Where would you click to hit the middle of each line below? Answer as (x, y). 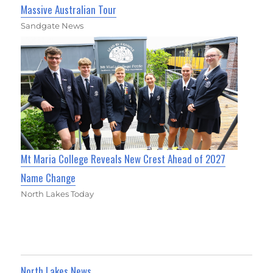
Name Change (48, 177)
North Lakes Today (58, 193)
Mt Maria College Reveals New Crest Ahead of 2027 (123, 158)
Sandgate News (52, 25)
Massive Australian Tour (69, 9)
